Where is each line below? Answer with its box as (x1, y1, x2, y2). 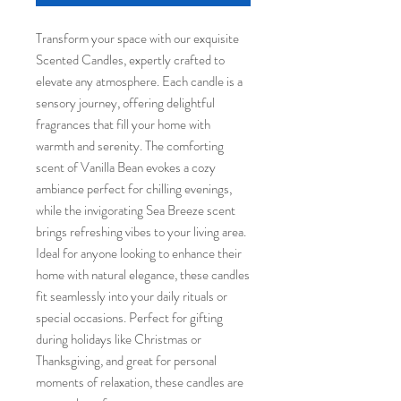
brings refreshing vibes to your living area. (36, 222, 246, 242)
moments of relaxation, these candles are (36, 372, 243, 392)
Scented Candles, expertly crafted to (36, 50, 225, 70)
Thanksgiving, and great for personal (36, 351, 217, 371)
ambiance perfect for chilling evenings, (36, 179, 232, 199)
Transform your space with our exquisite (36, 29, 239, 48)
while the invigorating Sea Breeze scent (36, 200, 235, 220)
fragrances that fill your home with (36, 115, 210, 134)
